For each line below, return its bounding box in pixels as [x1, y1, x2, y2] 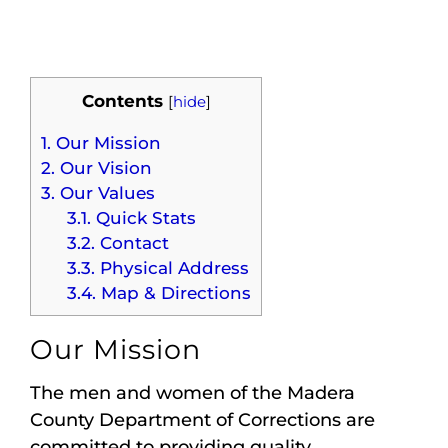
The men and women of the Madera [30, 382, 355, 405]
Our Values [55, 181, 155, 203]
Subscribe [21, 168, 96, 185]
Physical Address [94, 256, 249, 278]
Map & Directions [95, 281, 251, 303]
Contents [81, 89, 163, 111]
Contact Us [21, 112, 105, 129]
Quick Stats [90, 206, 196, 228]
